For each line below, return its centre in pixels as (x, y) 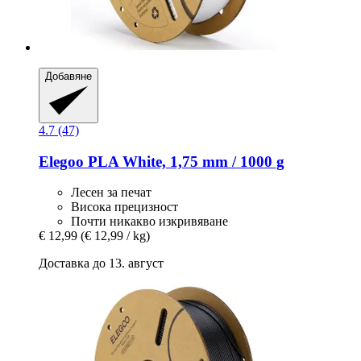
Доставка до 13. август (101, 263)
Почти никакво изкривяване (149, 222)
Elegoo (61, 161)
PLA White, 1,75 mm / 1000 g (184, 161)
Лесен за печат (111, 193)
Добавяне (68, 76)
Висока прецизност (124, 207)
